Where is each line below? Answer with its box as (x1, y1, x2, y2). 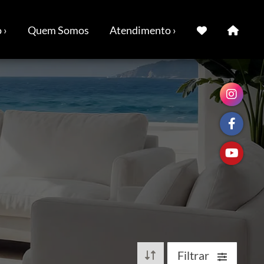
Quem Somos (28, 24, 89, 37)
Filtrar (177, 248, 212, 262)
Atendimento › (110, 24, 176, 37)
